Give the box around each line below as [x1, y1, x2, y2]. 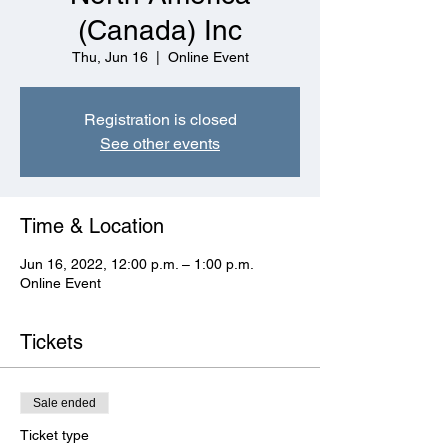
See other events [100, 134, 220, 153]
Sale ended [33, 396, 96, 410]
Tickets [20, 330, 83, 354]
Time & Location [20, 214, 164, 238]
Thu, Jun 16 [71, 49, 148, 65]
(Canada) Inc [78, 14, 242, 46]
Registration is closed [83, 110, 237, 129]
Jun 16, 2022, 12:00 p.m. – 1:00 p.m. [20, 256, 254, 272]
